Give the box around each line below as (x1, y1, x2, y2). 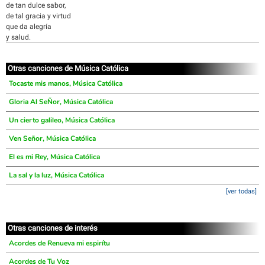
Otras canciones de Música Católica (8, 64, 128, 73)
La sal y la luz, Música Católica (9, 170, 104, 180)
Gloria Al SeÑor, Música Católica (9, 97, 113, 106)
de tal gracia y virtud (6, 12, 71, 20)
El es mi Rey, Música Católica (9, 152, 100, 161)
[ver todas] (226, 188, 257, 195)
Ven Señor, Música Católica (9, 134, 96, 143)
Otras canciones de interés (8, 224, 98, 232)
